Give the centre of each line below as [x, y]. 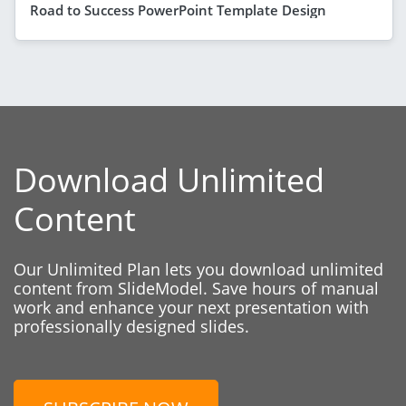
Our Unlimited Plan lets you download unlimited [198, 269]
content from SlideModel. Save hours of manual [196, 288]
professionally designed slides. [131, 326]
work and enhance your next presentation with [191, 307]
